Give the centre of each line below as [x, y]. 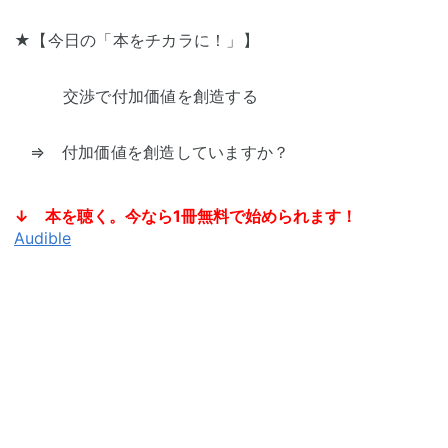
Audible [42, 238]
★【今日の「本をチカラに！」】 [136, 40]
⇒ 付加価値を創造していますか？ [152, 152]
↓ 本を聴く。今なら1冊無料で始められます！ [185, 216]
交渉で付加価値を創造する [136, 96]
